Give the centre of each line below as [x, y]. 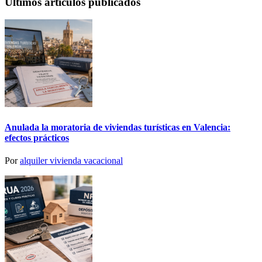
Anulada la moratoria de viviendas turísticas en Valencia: [118, 127]
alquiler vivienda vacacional [71, 160]
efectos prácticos [37, 137]
